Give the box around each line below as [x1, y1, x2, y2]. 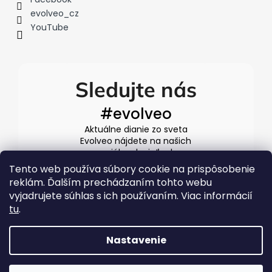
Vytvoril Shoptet [110, 255, 178, 268]
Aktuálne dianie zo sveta [84, 123, 188, 136]
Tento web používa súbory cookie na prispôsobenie [9, 162, 255, 176]
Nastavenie [106, 233, 166, 247]
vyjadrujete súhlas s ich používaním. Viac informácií [9, 189, 253, 203]
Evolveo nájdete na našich [80, 135, 192, 148]
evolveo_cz [30, 7, 79, 20]
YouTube [30, 21, 69, 34]
